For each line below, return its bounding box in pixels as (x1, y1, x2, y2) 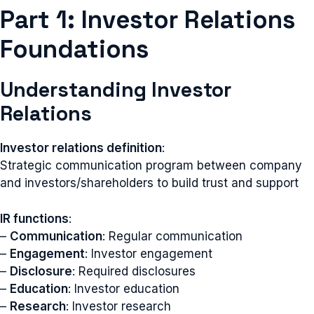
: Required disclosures (72, 264, 196, 278)
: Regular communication (102, 228, 243, 243)
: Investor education (68, 281, 179, 296)
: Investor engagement (85, 246, 212, 261)
